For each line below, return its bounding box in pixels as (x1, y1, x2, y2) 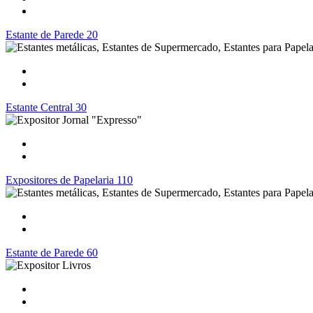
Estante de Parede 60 (6, 247, 98, 259)
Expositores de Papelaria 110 (6, 174, 133, 186)
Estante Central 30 (6, 101, 87, 113)
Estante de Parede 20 (6, 29, 98, 41)
